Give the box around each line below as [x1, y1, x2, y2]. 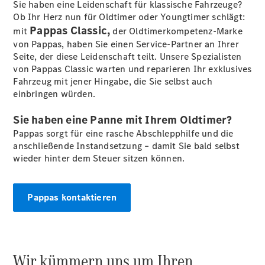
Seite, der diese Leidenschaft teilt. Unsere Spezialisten [13, 50, 242, 63]
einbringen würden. [13, 88, 96, 100]
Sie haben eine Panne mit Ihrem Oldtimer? [13, 112, 232, 127]
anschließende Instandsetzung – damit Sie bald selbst [13, 140, 240, 152]
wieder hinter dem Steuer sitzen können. [13, 152, 185, 164]
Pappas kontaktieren [27, 191, 117, 203]
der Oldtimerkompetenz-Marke [112, 25, 243, 37]
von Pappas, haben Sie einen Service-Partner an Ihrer [13, 38, 239, 50]
